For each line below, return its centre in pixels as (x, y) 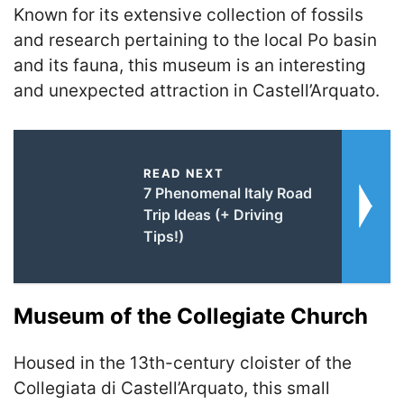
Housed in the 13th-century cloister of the (183, 363)
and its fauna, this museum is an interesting (190, 65)
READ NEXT (184, 173)
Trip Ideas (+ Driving (213, 214)
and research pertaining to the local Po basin (195, 40)
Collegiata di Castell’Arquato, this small (172, 388)
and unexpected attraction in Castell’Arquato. (197, 91)
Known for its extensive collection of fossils (188, 15)
